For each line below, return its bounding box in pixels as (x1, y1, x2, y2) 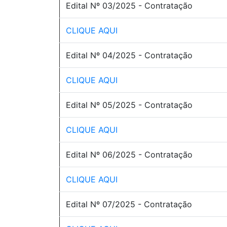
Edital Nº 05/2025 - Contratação (66, 100, 193, 110)
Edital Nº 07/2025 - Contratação (66, 199, 192, 209)
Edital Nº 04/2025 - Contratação (66, 50, 193, 60)
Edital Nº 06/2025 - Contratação (66, 149, 193, 160)
